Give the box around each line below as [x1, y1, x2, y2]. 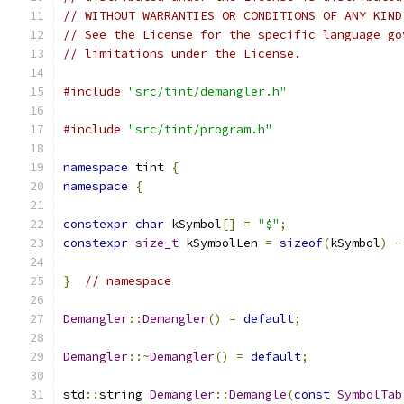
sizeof [280, 235, 323, 251]
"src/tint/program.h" [128, 122, 272, 137]
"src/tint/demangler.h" [128, 84, 287, 99]
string [99, 387, 150, 402]
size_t [135, 235, 179, 251]
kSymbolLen [179, 235, 265, 251]
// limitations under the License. [63, 46, 301, 61]
